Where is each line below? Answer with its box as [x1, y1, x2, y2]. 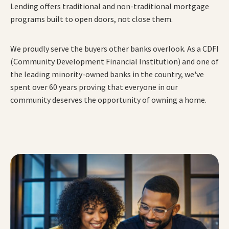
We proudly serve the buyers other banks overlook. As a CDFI [10, 43, 219, 54]
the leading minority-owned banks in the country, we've [10, 69, 204, 80]
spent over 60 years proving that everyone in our [10, 82, 178, 93]
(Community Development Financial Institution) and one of [10, 56, 219, 67]
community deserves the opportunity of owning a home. [10, 95, 207, 105]
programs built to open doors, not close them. [10, 13, 173, 24]
